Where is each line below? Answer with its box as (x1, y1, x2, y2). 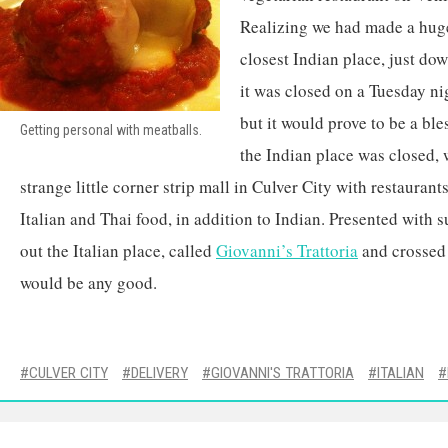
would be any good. (20, 271, 157, 294)
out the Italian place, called (20, 239, 216, 262)
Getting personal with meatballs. (20, 122, 202, 138)
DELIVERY (131, 364, 188, 382)
